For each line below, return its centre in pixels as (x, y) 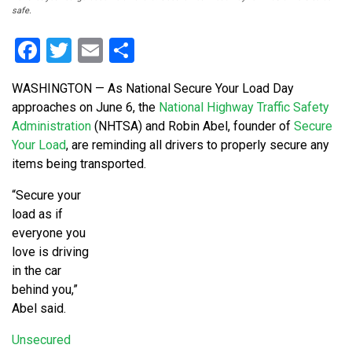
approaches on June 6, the (85, 108)
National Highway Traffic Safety (244, 108)
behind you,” (45, 290)
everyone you (49, 233)
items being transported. (79, 164)
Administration (51, 126)
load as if (37, 214)
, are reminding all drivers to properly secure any (198, 145)
